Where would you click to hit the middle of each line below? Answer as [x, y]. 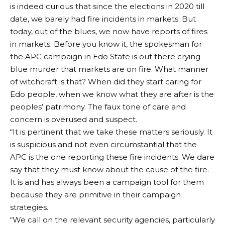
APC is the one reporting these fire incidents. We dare [112, 157]
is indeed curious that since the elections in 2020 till [107, 6]
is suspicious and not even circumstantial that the [103, 144]
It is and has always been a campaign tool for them [107, 182]
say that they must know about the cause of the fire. [109, 170]
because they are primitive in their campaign [95, 195]
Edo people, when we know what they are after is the [112, 94]
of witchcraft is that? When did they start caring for [106, 82]
